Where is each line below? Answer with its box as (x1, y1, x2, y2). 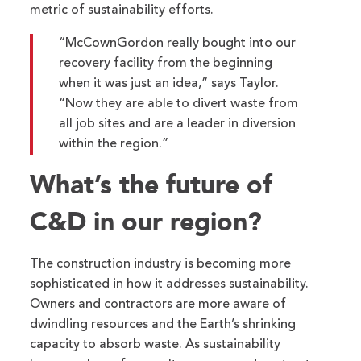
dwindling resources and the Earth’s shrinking (30, 318, 297, 332)
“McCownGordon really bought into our (59, 37, 297, 51)
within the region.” (59, 138, 169, 151)
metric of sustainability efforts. (30, 4, 214, 18)
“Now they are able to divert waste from (59, 98, 299, 111)
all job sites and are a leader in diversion (59, 118, 297, 131)
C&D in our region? (30, 206, 263, 238)
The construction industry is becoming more (30, 258, 292, 272)
